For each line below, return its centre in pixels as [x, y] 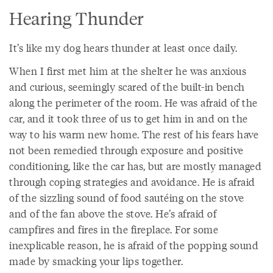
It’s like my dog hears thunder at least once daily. [123, 48]
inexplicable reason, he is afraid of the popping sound [134, 245]
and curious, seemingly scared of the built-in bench [127, 87]
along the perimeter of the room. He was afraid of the [133, 102]
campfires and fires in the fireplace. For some [114, 229]
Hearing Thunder [77, 18]
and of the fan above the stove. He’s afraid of [113, 213]
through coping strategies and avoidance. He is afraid [132, 182]
